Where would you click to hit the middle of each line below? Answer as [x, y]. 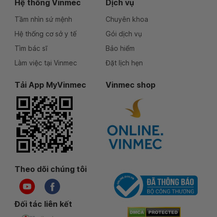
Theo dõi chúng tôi [51, 169]
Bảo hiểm [120, 48]
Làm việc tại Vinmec [46, 63]
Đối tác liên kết [43, 204]
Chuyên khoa [127, 19]
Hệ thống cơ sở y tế [46, 34]
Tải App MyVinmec [50, 85]
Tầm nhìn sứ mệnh [43, 19]
